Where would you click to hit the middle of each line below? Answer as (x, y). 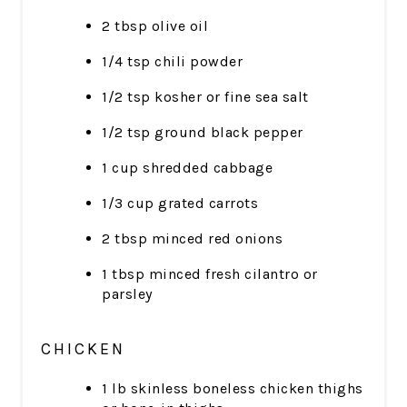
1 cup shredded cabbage (188, 168)
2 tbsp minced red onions (193, 239)
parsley (127, 294)
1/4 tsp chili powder (173, 62)
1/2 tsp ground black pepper (203, 133)
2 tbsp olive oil (155, 26)
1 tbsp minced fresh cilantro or (210, 274)
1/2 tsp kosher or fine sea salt (205, 97)
